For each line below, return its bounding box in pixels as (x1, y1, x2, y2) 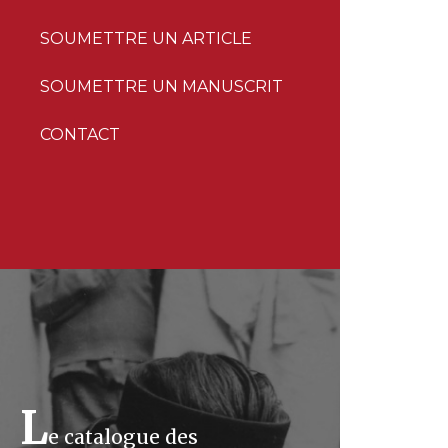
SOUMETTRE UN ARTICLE (40, 29, 252, 48)
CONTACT (40, 125, 120, 144)
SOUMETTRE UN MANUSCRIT (40, 77, 283, 96)
